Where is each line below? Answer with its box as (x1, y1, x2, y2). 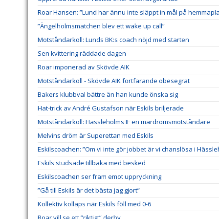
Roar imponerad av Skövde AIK (38, 63, 130, 72)
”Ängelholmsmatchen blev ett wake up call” (38, 22, 165, 31)
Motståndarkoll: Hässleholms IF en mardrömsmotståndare (38, 117, 210, 127)
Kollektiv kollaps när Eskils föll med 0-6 (38, 199, 151, 209)
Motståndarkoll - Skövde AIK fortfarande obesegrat (38, 76, 190, 86)
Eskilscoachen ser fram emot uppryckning (38, 172, 161, 181)
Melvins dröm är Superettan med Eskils (38, 131, 153, 140)
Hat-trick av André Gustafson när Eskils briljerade (38, 104, 184, 113)
